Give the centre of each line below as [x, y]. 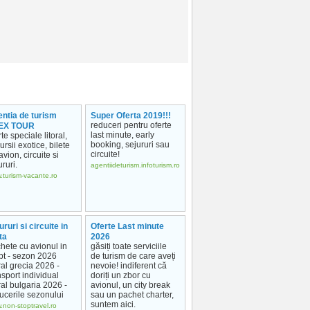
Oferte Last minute [127, 226]
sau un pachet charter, [132, 295]
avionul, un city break [130, 285]
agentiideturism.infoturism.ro [135, 165]
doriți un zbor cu [121, 275]
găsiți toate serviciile [129, 246]
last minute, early [122, 135]
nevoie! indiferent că [129, 266]
